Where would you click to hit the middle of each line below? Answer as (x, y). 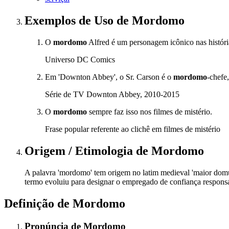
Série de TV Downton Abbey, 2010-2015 (112, 95)
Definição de (38, 203)
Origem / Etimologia (80, 151)
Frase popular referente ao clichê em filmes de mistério (133, 129)
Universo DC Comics (80, 60)
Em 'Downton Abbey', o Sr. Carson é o (109, 77)
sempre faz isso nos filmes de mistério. (150, 112)
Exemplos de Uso (71, 21)
